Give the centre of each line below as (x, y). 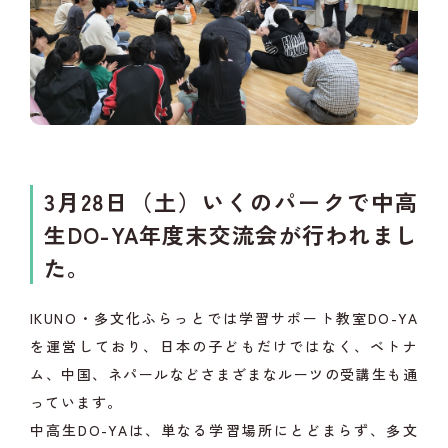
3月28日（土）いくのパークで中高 (231, 200)
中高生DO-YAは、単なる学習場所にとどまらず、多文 (224, 429)
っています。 (76, 401)
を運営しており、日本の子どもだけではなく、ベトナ (224, 345)
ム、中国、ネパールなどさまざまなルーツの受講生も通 (224, 373)
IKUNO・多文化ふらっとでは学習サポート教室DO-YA (224, 317)
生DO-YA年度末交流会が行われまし (231, 233)
